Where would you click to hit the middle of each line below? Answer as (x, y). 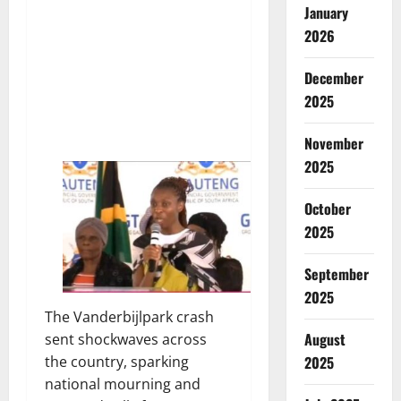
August (324, 339)
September (336, 273)
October (327, 208)
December (333, 77)
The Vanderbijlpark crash (129, 316)
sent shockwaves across (126, 339)
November (333, 143)
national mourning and (123, 384)
